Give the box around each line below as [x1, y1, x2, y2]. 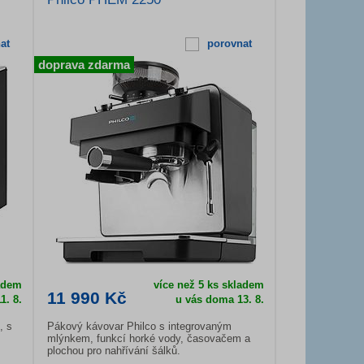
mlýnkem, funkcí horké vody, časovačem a [47, 332, 250, 344]
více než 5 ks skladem [153, 279, 264, 291]
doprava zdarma [38, 58, 130, 71]
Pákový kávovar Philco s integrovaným [47, 320, 232, 332]
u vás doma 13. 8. [175, 293, 264, 305]
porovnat [206, 37, 252, 50]
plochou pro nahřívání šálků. [47, 344, 180, 357]
